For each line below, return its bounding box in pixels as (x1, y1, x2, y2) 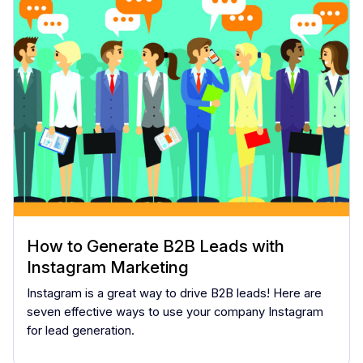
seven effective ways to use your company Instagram (27, 304, 323, 319)
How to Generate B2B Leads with (27, 235, 284, 256)
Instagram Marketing (27, 256, 189, 277)
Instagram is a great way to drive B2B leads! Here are (27, 285, 322, 301)
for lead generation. (27, 322, 135, 338)
